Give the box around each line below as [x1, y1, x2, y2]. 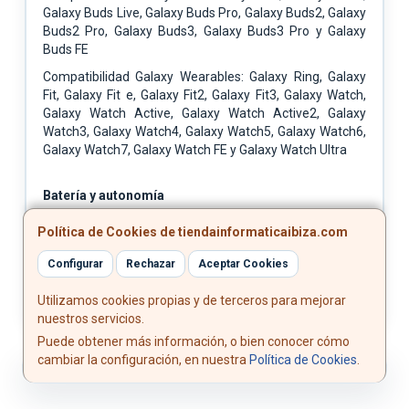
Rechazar [126, 257, 175, 270]
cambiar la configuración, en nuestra [37, 351, 249, 367]
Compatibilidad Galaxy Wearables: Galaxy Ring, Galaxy [43, 68, 366, 84]
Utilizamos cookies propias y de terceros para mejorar [37, 292, 346, 308]
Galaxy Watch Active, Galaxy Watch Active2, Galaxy [43, 105, 366, 121]
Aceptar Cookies [198, 257, 288, 270]
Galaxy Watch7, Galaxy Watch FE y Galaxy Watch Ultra [43, 142, 347, 157]
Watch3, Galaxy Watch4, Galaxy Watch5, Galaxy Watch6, [43, 123, 366, 139]
